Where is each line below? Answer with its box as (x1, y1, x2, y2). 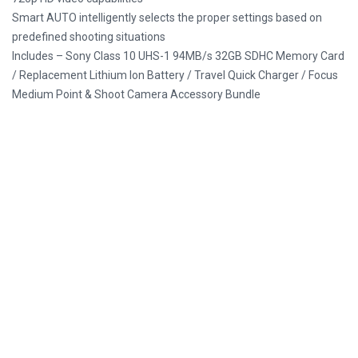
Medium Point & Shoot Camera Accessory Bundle (12, 87, 261, 101)
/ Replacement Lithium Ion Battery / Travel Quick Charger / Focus (12, 68, 338, 82)
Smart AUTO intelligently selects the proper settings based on (12, 10, 322, 24)
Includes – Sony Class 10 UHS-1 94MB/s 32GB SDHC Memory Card (12, 49, 344, 62)
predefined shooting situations (12, 30, 165, 43)
